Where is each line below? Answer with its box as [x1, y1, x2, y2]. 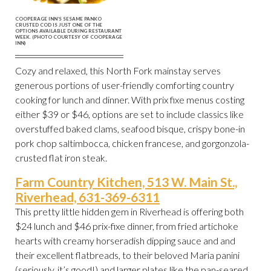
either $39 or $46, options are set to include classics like [15, 108, 244, 120]
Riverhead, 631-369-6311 [15, 189, 160, 205]
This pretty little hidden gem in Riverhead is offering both [15, 206, 244, 218]
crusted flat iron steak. [15, 152, 107, 164]
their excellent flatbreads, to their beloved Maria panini [15, 249, 240, 261]
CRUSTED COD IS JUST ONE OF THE [15, 22, 102, 28]
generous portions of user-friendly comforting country [15, 79, 234, 91]
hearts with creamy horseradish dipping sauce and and [15, 235, 235, 247]
